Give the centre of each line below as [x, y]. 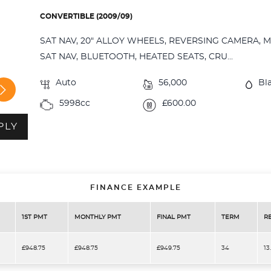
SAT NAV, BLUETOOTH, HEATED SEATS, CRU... [137, 57]
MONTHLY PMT [98, 217]
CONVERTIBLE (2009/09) [87, 16]
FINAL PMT [174, 217]
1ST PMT [34, 217]
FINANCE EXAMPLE [135, 187]
